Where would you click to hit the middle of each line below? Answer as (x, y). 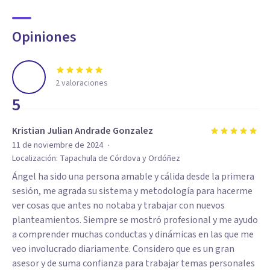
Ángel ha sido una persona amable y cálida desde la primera (133, 177)
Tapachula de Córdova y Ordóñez (120, 159)
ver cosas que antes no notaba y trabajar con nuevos (118, 206)
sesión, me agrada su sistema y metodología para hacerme (132, 191)
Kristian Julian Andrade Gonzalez (83, 131)
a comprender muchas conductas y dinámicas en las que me (133, 234)
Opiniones (44, 37)
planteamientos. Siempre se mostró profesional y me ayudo (135, 220)
